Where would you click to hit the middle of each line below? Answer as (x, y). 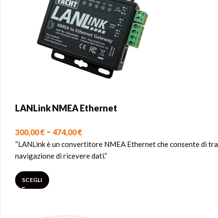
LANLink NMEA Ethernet (66, 108)
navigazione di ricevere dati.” (61, 156)
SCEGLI (32, 180)
